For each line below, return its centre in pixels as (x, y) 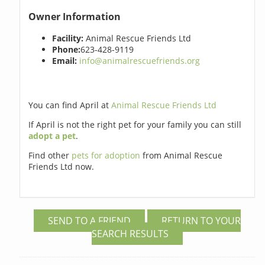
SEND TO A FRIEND (89, 221)
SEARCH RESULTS (130, 234)
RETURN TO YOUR (201, 221)
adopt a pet (52, 136)
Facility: (68, 38)
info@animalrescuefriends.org (140, 61)
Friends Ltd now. (62, 167)
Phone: (67, 50)
